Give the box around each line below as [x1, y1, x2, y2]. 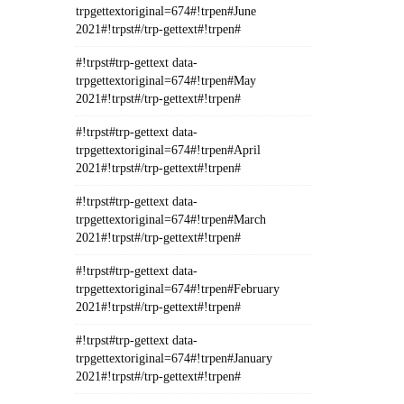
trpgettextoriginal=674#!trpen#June [75, 5, 256, 18]
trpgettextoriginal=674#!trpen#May [75, 74, 256, 87]
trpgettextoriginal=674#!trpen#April [75, 143, 261, 157]
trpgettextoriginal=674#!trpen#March [75, 213, 266, 226]
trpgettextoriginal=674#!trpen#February [75, 282, 280, 296]
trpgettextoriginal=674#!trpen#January [75, 352, 272, 365]
